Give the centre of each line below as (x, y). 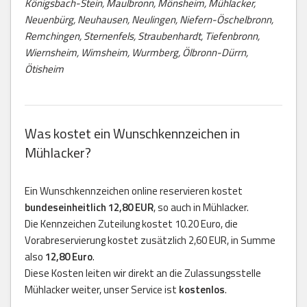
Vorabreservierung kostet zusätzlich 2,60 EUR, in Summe (150, 240)
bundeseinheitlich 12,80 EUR (89, 207)
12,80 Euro (69, 256)
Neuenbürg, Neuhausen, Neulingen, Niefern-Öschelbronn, (149, 19)
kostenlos (202, 289)
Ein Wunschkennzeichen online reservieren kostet (134, 191)
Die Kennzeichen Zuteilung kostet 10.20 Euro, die (131, 223)
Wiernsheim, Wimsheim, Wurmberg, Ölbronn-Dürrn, (136, 52)
